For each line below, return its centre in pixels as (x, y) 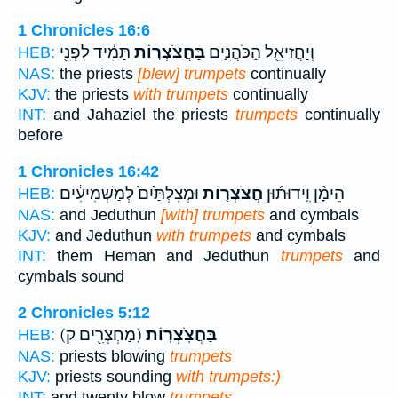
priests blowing (112, 356)
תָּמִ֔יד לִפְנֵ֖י (95, 53)
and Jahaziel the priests (141, 115)
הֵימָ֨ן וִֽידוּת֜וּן (304, 194)
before (40, 135)
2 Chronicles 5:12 (84, 312)
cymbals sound (71, 276)
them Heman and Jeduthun (163, 256)
